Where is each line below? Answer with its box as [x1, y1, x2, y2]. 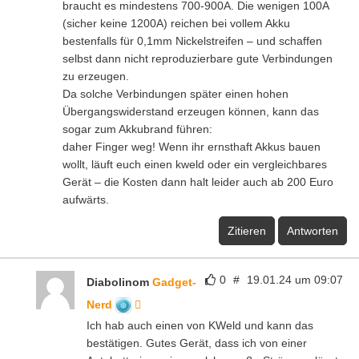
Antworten [287, 224, 338, 237]
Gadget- [152, 275, 196, 288]
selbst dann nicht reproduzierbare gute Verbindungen [63, 51, 333, 65]
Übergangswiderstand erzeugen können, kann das [63, 104, 319, 118]
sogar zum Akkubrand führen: [63, 122, 212, 135]
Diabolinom [87, 275, 152, 288]
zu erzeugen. [63, 69, 129, 83]
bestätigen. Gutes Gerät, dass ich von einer [87, 336, 307, 349]
